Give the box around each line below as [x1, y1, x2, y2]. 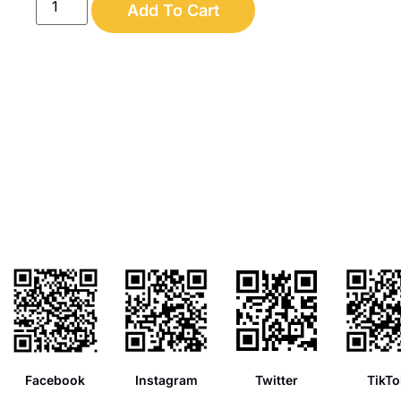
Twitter [255, 371, 299, 388]
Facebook [25, 371, 86, 388]
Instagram [134, 371, 198, 388]
